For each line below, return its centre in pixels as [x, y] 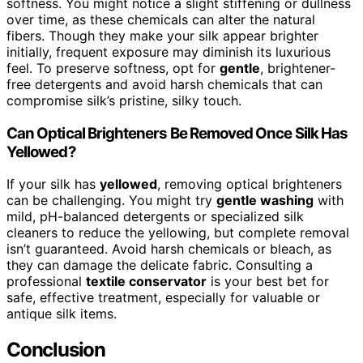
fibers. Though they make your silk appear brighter [162, 35]
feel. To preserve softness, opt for [113, 68]
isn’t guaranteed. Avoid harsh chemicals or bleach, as [169, 249]
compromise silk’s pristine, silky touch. [124, 100]
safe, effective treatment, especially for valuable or [163, 298]
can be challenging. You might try [111, 201]
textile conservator [146, 282]
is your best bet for [268, 282]
